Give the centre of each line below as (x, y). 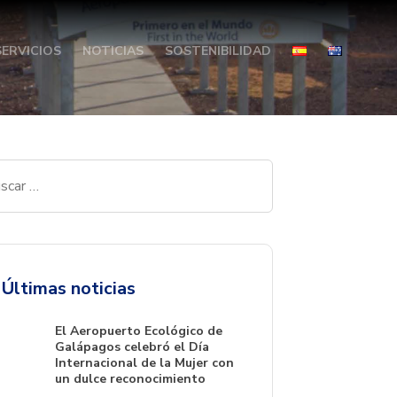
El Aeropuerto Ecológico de (139, 331)
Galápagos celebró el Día (132, 347)
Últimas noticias (69, 288)
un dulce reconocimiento (130, 379)
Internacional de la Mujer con (144, 363)
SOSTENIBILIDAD (218, 51)
